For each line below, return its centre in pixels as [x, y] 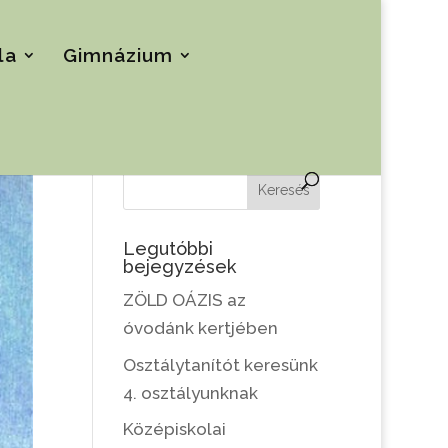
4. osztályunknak [191, 392]
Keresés [283, 190]
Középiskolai [175, 429]
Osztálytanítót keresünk [221, 364]
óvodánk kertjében [201, 328]
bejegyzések [180, 266]
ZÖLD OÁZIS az [185, 300]
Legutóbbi [168, 248]
